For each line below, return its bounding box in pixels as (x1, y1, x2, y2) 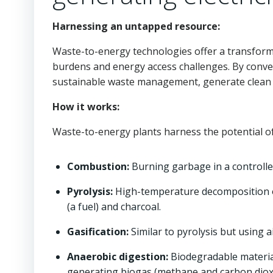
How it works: (52, 100, 119, 113)
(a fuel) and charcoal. (67, 200, 161, 213)
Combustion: (67, 160, 129, 173)
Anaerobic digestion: (67, 250, 168, 263)
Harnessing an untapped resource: (52, 19, 220, 33)
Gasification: (67, 225, 129, 238)
